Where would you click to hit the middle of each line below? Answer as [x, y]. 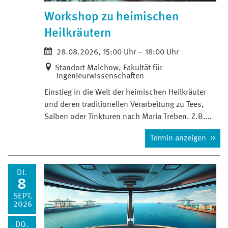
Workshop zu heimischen [111, 18]
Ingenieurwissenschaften [100, 77]
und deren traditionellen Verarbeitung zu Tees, [124, 105]
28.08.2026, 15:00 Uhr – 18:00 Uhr [117, 53]
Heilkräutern [78, 34]
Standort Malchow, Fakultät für [109, 68]
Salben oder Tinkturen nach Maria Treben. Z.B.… [128, 117]
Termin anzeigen [179, 139]
